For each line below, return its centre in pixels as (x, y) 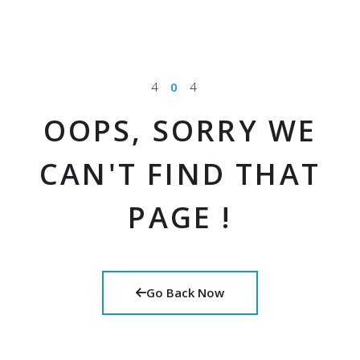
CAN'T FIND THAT (180, 174)
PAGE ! (180, 217)
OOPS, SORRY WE (180, 130)
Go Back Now (185, 292)
